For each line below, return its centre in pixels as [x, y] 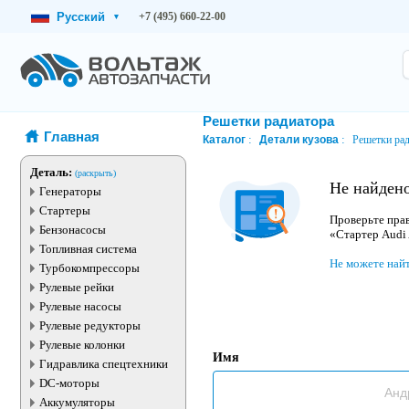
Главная [72, 136]
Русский [81, 16]
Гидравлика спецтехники [104, 364]
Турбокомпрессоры [89, 268]
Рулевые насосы [80, 306]
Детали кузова [299, 140]
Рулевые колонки [82, 345]
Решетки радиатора [268, 121]
